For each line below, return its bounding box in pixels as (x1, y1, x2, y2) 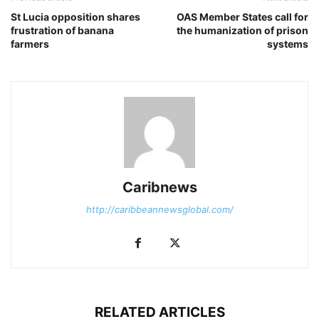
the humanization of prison (177, 23, 308, 36)
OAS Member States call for (177, 10, 308, 23)
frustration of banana (11, 23, 114, 36)
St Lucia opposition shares (11, 10, 140, 23)
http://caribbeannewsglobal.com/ (85, 203, 234, 215)
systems (267, 37, 308, 50)
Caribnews (122, 178, 197, 196)
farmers (11, 37, 49, 50)
